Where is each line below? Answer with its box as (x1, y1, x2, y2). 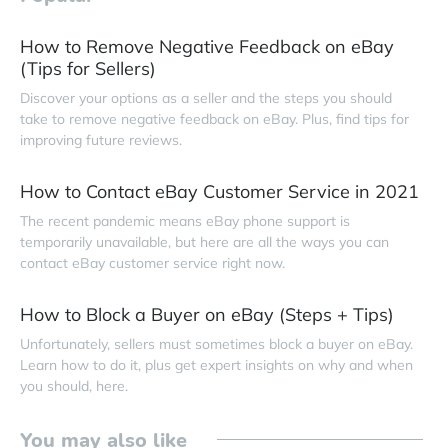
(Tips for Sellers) (20, 56, 156, 80)
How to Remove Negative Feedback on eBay (20, 34, 394, 58)
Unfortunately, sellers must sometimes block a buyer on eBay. (20, 334, 413, 353)
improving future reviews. (20, 130, 182, 149)
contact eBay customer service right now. (20, 253, 285, 272)
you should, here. (20, 376, 128, 395)
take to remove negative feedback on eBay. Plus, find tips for (20, 109, 409, 128)
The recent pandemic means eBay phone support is (20, 211, 350, 230)
